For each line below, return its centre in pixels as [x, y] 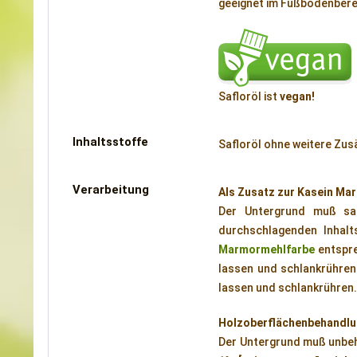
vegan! [298, 96]
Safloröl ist [249, 96]
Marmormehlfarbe [267, 249]
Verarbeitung [111, 190]
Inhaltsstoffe [110, 142]
